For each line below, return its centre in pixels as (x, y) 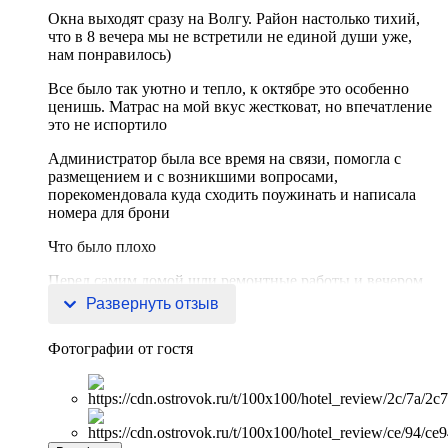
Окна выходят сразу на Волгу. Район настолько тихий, (234, 19)
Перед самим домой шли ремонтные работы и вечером (235, 281)
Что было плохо (102, 247)
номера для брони (109, 213)
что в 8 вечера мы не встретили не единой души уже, (230, 37)
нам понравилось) (109, 55)
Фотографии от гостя (120, 349)
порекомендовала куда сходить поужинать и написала (232, 195)
